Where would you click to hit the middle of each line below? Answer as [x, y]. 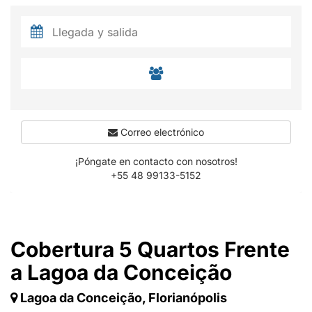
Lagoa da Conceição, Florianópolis [124, 298]
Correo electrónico [161, 132]
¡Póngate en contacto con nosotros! [156, 161]
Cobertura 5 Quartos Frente [150, 249]
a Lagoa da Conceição [121, 272]
